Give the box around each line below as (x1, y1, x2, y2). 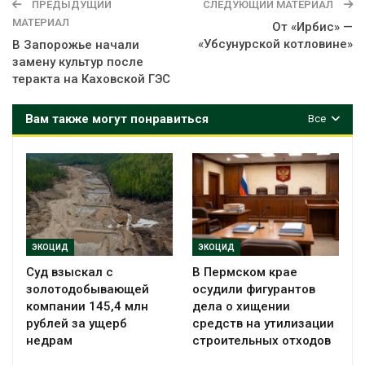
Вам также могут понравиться (25, 112, 209, 127)
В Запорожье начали (12, 37, 139, 53)
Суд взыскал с (26, 265, 113, 280)
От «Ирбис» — (272, 20, 353, 35)
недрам (26, 333, 73, 349)
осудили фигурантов (192, 282, 315, 297)
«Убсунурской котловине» (198, 37, 353, 52)
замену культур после (12, 55, 143, 70)
